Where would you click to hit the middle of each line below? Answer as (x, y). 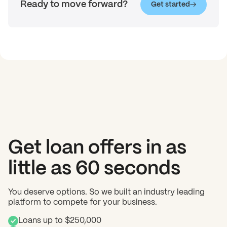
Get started (171, 5)
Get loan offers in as (97, 148)
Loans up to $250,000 (60, 221)
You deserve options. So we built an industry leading (106, 193)
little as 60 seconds (94, 169)
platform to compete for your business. (83, 203)
